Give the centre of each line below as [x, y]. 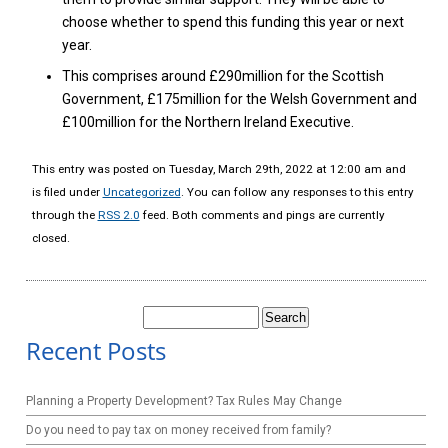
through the [64, 215]
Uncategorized [141, 192]
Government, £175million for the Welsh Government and [239, 99]
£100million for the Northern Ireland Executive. [207, 122]
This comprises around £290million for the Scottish [222, 76]
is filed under [67, 192]
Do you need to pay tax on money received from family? [179, 429]
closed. [50, 238]
